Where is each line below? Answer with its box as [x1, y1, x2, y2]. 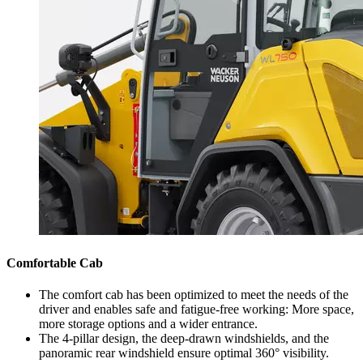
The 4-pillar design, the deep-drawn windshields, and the [39, 331, 329, 345]
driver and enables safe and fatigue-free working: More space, [39, 301, 354, 316]
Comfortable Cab [6, 255, 103, 270]
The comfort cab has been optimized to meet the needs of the [39, 287, 348, 301]
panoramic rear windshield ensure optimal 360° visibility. [39, 345, 329, 360]
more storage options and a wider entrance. [39, 316, 258, 331]
